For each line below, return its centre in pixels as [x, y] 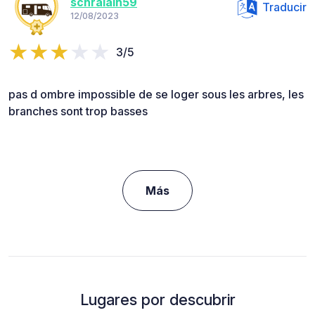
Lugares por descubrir [157, 300]
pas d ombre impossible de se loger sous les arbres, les [156, 95]
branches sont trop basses [78, 111]
